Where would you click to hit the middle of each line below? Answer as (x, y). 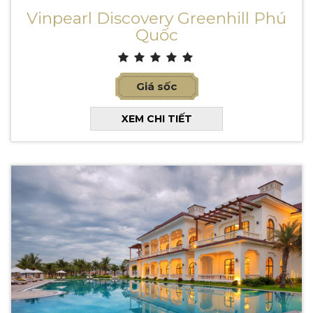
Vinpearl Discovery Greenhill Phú (156, 19)
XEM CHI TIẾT (156, 119)
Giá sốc (156, 87)
